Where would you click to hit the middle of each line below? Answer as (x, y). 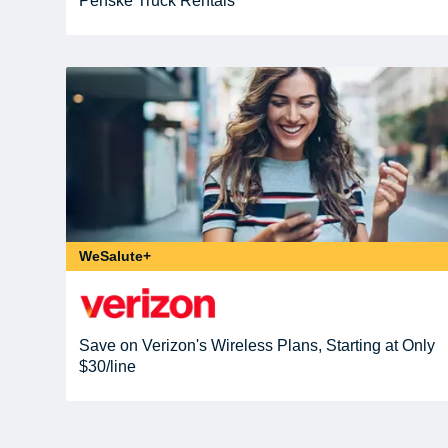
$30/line (108, 366)
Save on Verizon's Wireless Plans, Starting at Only (257, 345)
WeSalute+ (115, 255)
